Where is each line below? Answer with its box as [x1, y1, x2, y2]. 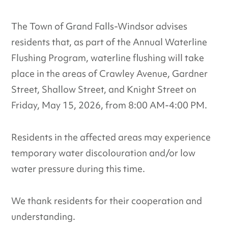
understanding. [11, 210, 76, 223]
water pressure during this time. [11, 162, 146, 175]
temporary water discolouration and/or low [11, 147, 196, 159]
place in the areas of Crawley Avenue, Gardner [11, 67, 208, 80]
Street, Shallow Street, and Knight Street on [11, 83, 197, 96]
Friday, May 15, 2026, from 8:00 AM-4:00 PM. [11, 99, 208, 111]
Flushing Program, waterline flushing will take [11, 51, 205, 64]
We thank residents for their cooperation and [11, 194, 203, 207]
